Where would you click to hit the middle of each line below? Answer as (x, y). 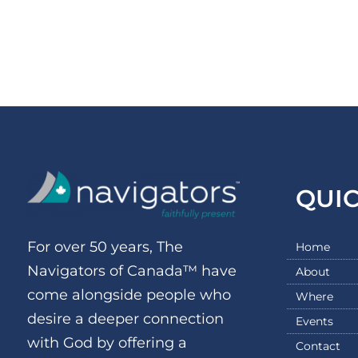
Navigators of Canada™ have (131, 271)
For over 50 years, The (105, 247)
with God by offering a (107, 343)
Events (315, 321)
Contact (318, 346)
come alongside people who (129, 295)
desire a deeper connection (125, 319)
